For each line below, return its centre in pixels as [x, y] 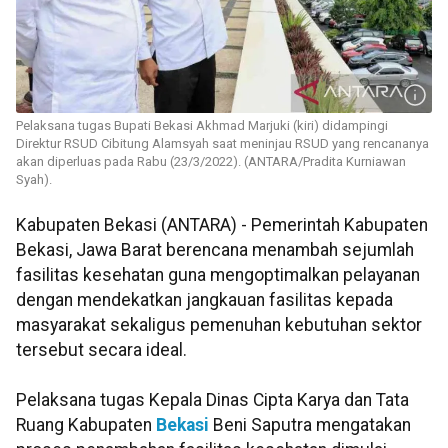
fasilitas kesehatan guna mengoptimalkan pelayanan [218, 275]
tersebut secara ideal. [101, 350]
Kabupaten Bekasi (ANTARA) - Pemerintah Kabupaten [222, 225]
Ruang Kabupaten [86, 425]
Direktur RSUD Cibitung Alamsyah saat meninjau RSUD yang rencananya [222, 144]
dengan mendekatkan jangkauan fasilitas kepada [204, 300]
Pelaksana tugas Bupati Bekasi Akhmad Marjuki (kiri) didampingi [202, 126]
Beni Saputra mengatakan [312, 425]
